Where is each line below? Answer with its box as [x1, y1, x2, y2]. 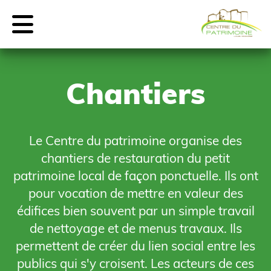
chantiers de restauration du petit [41, 150, 230, 166]
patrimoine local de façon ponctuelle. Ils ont [13, 168, 258, 183]
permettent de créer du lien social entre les [16, 238, 255, 253]
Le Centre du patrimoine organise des [29, 132, 242, 148]
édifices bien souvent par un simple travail [16, 203, 255, 218]
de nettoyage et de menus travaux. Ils [29, 220, 242, 236]
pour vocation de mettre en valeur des [28, 185, 243, 201]
